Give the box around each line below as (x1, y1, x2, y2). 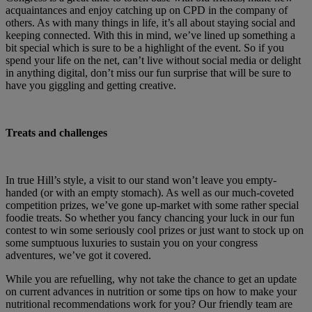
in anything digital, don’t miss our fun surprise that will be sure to (6, 66, 291, 79)
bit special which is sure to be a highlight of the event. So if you (6, 41, 284, 54)
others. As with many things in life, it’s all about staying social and (6, 16, 295, 29)
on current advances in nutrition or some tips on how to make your (6, 285, 297, 297)
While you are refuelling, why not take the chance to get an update (6, 272, 297, 285)
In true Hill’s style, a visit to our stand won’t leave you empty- (6, 173, 276, 186)
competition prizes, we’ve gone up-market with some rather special (6, 198, 299, 211)
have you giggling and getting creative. (6, 79, 176, 91)
